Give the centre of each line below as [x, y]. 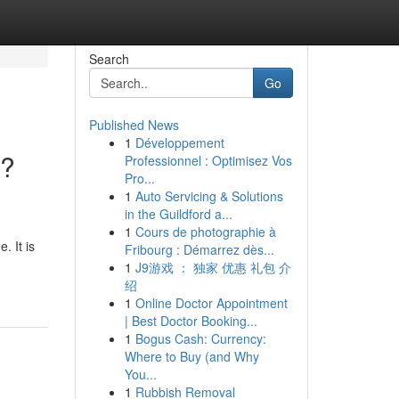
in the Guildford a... [178, 214]
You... [140, 374]
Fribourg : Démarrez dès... [199, 249]
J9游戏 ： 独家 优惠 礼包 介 [213, 267]
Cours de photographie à [205, 232]
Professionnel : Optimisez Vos [208, 160]
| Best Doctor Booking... [191, 321]
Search [109, 59]
